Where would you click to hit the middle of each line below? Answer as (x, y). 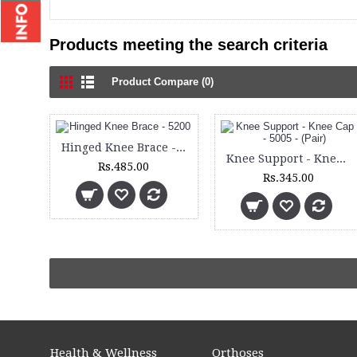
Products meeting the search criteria (188, 45)
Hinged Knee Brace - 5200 (181, 147)
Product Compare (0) (163, 82)
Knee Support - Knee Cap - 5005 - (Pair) (341, 159)
